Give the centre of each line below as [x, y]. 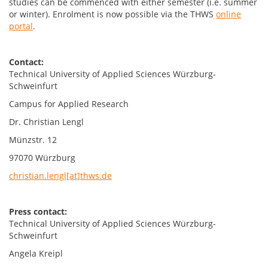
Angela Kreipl [36, 253]
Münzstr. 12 [33, 140]
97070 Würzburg [42, 158]
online [229, 14]
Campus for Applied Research [69, 104]
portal [21, 26]
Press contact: [38, 211]
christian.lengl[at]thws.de [60, 176]
